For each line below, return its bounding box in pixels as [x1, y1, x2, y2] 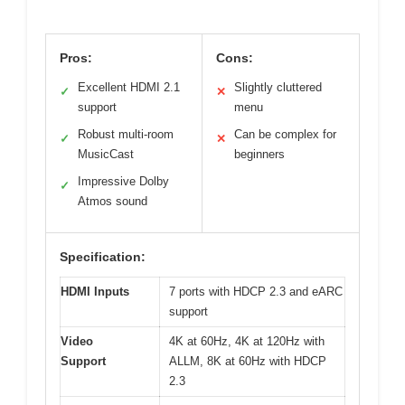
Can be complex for [234, 127, 336, 142]
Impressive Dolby [78, 174, 169, 189]
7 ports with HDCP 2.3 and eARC [169, 285, 343, 299]
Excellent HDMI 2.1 [78, 80, 180, 95]
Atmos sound [78, 194, 147, 209]
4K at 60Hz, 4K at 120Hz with [169, 334, 325, 349]
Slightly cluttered [234, 80, 322, 95]
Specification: [60, 250, 146, 265]
